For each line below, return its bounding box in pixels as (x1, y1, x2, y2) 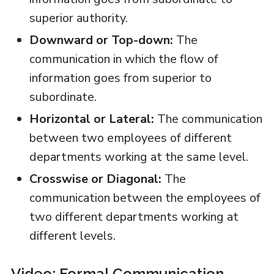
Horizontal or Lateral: (29, 111, 154, 128)
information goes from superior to (29, 70, 212, 87)
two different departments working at (29, 209, 239, 226)
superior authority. (29, 10, 128, 27)
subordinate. (29, 89, 97, 106)
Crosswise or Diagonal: (29, 171, 161, 188)
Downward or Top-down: (29, 32, 173, 49)
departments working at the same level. (29, 149, 248, 166)
